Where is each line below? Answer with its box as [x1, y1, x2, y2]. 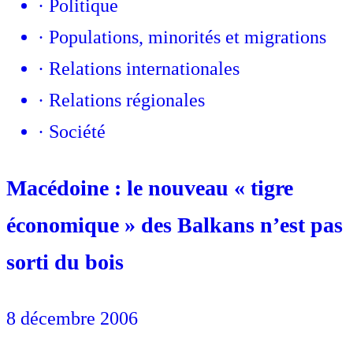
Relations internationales [49, 58, 240, 79]
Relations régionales [49, 89, 205, 110]
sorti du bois [6, 249, 124, 274]
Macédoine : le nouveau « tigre [6, 175, 293, 200]
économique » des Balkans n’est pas [6, 212, 343, 237]
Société [49, 121, 106, 142]
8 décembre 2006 [6, 307, 138, 329]
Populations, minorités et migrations [49, 26, 326, 47]
